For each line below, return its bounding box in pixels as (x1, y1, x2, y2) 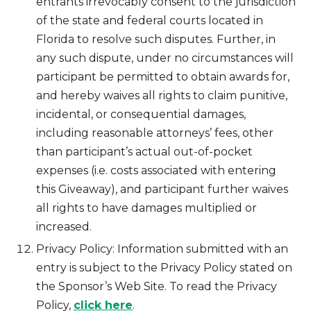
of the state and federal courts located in (36, 14, 263, 28)
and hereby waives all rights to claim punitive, (36, 89, 287, 103)
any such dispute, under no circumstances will (36, 51, 294, 65)
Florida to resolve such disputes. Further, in (36, 33, 276, 47)
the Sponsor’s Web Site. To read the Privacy (36, 280, 277, 294)
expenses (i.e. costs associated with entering (36, 164, 276, 178)
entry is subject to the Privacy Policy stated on (36, 261, 292, 275)
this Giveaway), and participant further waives (36, 183, 288, 196)
